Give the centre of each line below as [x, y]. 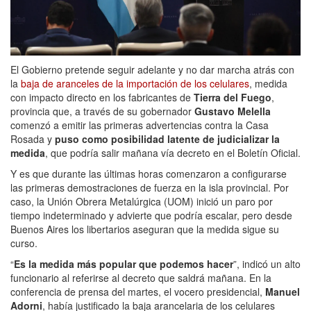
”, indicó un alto [267, 264]
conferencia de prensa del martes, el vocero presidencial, [138, 292]
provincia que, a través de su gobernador [102, 111]
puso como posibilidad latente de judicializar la [167, 139]
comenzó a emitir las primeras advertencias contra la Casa [140, 125]
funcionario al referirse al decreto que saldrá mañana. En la [141, 278]
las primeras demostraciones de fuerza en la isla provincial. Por [150, 188]
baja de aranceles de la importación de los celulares [135, 84]
